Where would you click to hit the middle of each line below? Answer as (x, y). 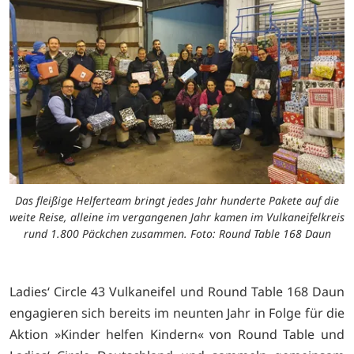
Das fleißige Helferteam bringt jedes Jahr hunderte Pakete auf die (177, 200)
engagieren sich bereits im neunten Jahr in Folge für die (177, 313)
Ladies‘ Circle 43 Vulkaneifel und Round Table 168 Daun (177, 291)
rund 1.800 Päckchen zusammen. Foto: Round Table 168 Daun (177, 233)
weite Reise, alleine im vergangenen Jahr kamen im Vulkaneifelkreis (177, 217)
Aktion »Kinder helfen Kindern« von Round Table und (177, 334)
